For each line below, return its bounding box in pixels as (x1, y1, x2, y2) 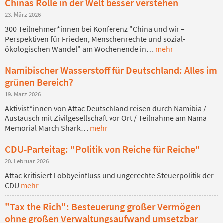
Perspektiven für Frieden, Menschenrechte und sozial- (5, 33, 185, 44)
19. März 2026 (5, 89, 41, 98)
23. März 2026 (5, 10, 41, 18)
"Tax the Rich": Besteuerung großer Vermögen (5, 200, 201, 213)
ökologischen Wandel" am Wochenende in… (5, 43, 155, 54)
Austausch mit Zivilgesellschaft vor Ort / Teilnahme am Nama (5, 112, 207, 123)
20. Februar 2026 (5, 156, 49, 165)
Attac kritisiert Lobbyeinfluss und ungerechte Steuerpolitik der (5, 170, 214, 180)
